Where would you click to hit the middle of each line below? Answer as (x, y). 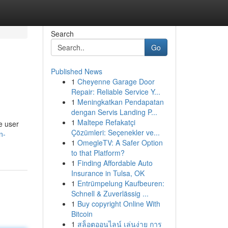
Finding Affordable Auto (115, 163)
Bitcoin (82, 214)
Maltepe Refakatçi (106, 122)
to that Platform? (98, 153)
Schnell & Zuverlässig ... (110, 193)
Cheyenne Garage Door (116, 81)
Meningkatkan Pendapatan (120, 102)
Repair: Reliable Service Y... (116, 92)
